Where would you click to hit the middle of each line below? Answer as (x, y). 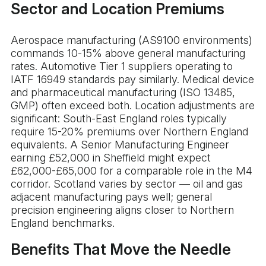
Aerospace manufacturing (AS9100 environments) (132, 40)
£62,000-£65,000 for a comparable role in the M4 (132, 171)
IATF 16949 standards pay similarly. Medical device (132, 80)
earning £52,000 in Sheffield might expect (111, 158)
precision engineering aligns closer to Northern (122, 210)
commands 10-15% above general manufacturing (128, 53)
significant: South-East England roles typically (119, 119)
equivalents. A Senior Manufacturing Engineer (120, 145)
